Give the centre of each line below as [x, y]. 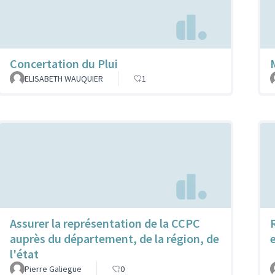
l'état [24, 254]
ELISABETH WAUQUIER [64, 79]
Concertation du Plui [64, 64]
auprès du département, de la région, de [114, 238]
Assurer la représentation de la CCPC [105, 223]
